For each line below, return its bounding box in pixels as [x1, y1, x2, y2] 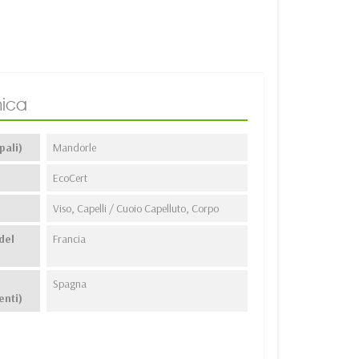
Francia [53, 231, 87, 246]
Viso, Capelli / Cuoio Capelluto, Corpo [53, 200, 220, 216]
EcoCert [53, 170, 88, 185]
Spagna [53, 276, 87, 291]
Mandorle [53, 139, 97, 155]
